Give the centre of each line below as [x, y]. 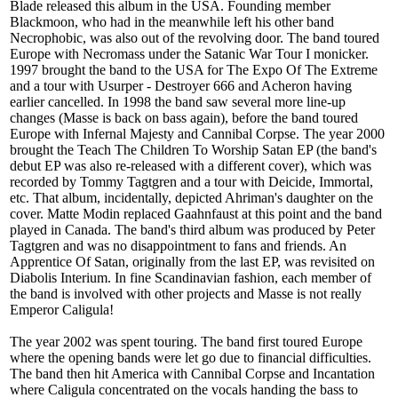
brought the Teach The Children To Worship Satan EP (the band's [193, 150]
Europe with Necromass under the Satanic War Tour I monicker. [189, 54]
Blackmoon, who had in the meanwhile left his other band [172, 22]
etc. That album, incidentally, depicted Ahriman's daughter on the [191, 198]
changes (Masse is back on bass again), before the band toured [184, 118]
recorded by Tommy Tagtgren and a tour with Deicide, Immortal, [191, 182]
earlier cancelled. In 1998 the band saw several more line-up [178, 102]
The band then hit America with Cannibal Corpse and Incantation [192, 374]
